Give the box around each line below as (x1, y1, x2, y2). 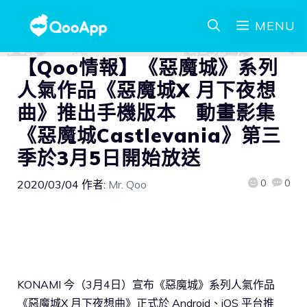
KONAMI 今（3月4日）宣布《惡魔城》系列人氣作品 (17, 277, 275, 291)
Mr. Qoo (108, 177, 147, 191)
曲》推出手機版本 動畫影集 (17, 101, 276, 125)
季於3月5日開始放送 (17, 146, 201, 170)
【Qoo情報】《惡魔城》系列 (17, 56, 278, 79)
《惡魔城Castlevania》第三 (17, 123, 281, 147)
